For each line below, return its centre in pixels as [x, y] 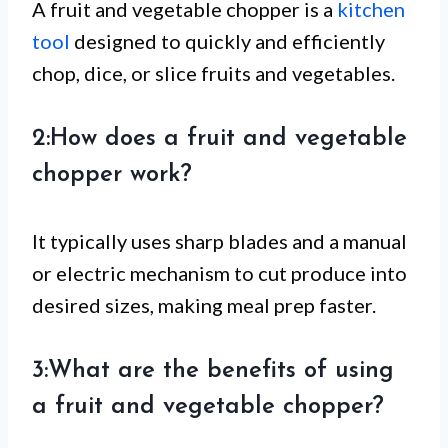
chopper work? [112, 174]
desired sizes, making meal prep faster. [204, 304]
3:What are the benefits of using [213, 370]
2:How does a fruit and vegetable [219, 138]
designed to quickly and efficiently [227, 40]
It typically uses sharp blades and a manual [219, 240]
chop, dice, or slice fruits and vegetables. [213, 72]
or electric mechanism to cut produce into [219, 272]
